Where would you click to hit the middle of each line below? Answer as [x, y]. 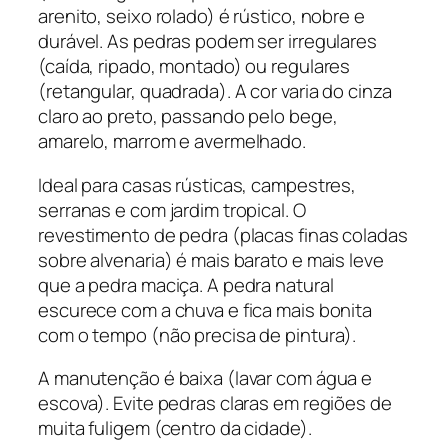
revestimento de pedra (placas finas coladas [223, 234]
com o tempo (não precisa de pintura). [197, 334]
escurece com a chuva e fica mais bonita [205, 309]
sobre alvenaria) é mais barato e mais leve [211, 259]
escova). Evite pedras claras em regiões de [215, 403]
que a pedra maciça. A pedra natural [186, 284]
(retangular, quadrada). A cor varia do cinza [215, 91]
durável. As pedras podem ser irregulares [207, 41]
